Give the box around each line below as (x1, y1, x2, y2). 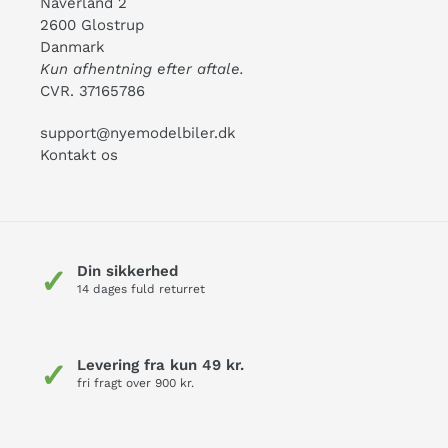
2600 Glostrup (40, 16, 144, 35)
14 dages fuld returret (77, 281, 205, 296)
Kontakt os (40, 145, 118, 164)
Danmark (40, 38, 105, 57)
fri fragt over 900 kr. (77, 375, 194, 390)
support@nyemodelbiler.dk (40, 123, 236, 142)
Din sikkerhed (77, 261, 178, 280)
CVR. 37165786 (40, 82, 145, 101)
